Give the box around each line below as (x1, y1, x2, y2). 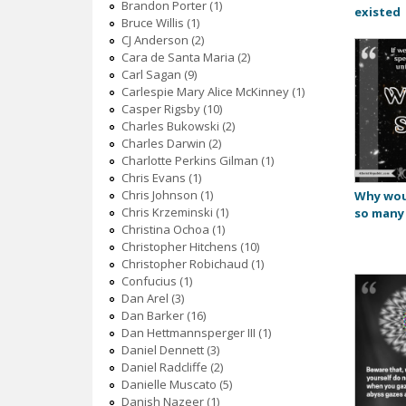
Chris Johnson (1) (121, 187, 213, 204)
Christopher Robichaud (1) (121, 256, 264, 273)
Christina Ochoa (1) (121, 221, 225, 238)
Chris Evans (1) (121, 169, 201, 187)
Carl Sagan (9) (121, 66, 197, 83)
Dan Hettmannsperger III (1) (121, 324, 271, 342)
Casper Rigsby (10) (121, 101, 222, 118)
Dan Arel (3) (121, 290, 184, 307)
